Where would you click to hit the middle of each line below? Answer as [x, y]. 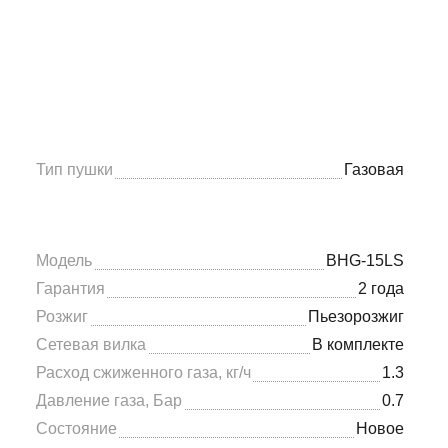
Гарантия [70, 288]
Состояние [76, 428]
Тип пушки [74, 169]
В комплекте [358, 344]
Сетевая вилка [91, 344]
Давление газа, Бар [109, 400]
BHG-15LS [365, 260]
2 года [381, 288]
